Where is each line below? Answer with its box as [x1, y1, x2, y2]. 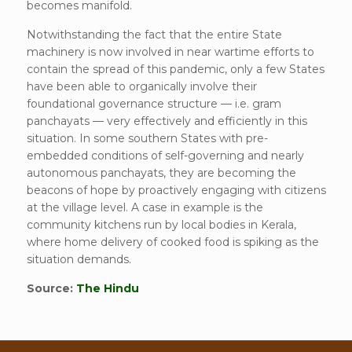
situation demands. [26, 251, 131, 266]
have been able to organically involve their [26, 79, 257, 93]
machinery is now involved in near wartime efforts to [26, 44, 314, 59]
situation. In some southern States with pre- [26, 130, 268, 145]
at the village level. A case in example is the [26, 200, 263, 214]
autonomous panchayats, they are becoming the [26, 165, 296, 180]
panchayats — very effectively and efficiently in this [26, 113, 307, 128]
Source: [26, 280, 76, 295]
